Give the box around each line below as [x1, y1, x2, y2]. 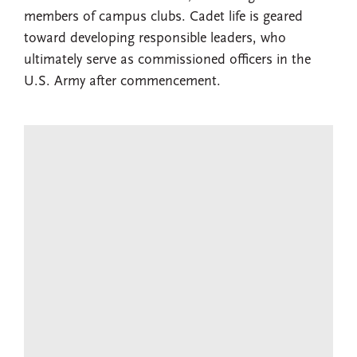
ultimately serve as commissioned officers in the [24, 53, 311, 69]
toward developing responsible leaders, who [24, 31, 286, 47]
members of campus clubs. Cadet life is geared [24, 10, 303, 25]
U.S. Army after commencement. [24, 74, 221, 90]
